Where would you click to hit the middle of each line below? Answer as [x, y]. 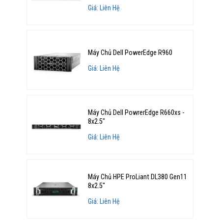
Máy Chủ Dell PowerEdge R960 [130, 53]
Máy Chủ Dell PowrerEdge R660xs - [136, 112]
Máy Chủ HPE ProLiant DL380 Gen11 [138, 177]
